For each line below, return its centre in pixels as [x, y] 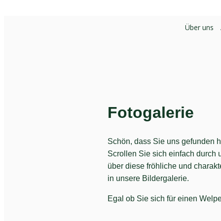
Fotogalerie [150, 112]
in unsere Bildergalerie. [148, 178]
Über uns [200, 27]
